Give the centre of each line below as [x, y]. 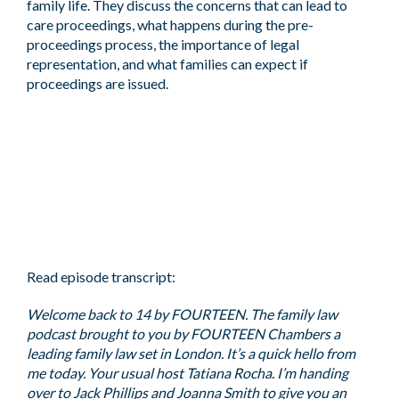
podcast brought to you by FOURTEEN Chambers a [183, 334]
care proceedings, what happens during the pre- [170, 24]
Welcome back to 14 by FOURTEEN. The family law [182, 314]
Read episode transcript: [101, 277]
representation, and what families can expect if [167, 64]
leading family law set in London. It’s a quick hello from [191, 353]
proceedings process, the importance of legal [163, 44]
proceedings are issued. [98, 83]
